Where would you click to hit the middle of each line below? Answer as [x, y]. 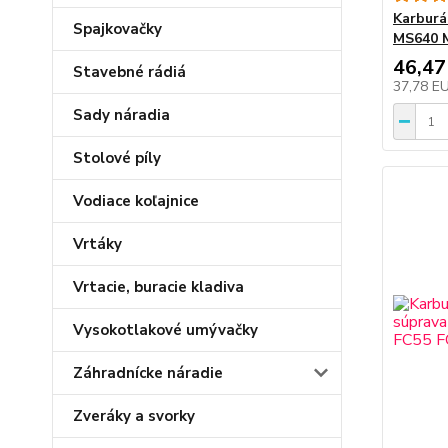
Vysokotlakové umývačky [165, 330]
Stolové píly [117, 158]
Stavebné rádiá [129, 72]
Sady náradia [121, 115]
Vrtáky [97, 244]
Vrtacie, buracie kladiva [158, 287]
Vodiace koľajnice [136, 201]
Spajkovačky [117, 29]
